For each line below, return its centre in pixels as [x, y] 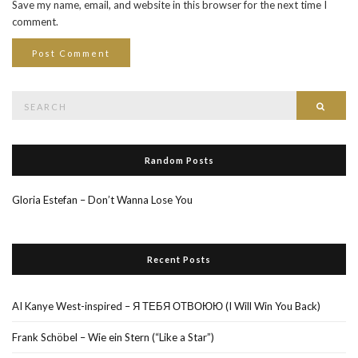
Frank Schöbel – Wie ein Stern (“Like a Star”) [113, 337]
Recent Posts [179, 259]
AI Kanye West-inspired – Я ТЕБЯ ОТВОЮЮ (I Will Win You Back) [166, 306]
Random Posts [179, 160]
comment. [35, 21]
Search [27, 98]
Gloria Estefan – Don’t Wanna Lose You [102, 199]
